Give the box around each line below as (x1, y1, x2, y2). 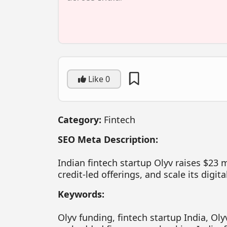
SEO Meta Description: (58, 133, 158, 145)
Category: (58, 113, 101, 126)
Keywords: (58, 187, 104, 200)
